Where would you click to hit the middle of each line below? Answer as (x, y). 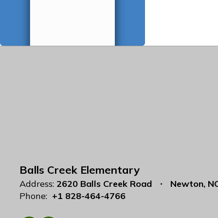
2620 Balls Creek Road (104, 184)
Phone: (33, 196)
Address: (37, 184)
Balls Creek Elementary (80, 170)
